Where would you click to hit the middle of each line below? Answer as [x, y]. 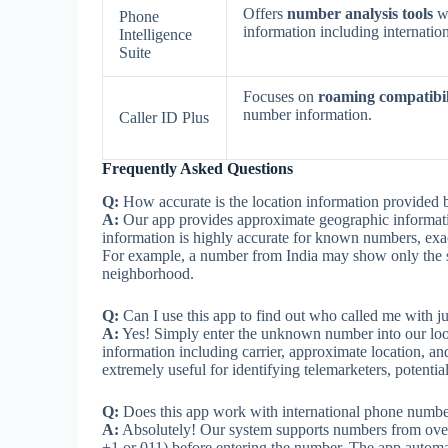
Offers [265, 13]
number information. [307, 114]
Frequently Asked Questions [197, 168]
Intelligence [155, 34]
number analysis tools [360, 13]
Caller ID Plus [164, 117]
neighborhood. [148, 273]
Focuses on [280, 96]
